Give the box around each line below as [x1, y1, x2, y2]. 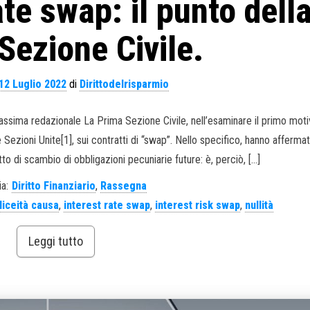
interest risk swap [154, 199, 240, 212]
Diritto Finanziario [11, 179, 95, 192]
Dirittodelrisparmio [79, 77, 169, 91]
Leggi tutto [28, 234, 83, 248]
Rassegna [100, 179, 147, 192]
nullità [244, 199, 273, 212]
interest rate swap [63, 199, 150, 212]
